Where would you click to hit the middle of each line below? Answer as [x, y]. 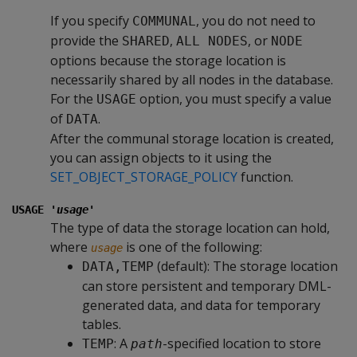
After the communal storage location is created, [192, 139]
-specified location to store [242, 343]
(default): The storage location [246, 266]
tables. [102, 324]
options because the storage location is [168, 61]
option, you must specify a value [234, 99]
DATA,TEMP [118, 267]
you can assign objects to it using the [161, 158]
